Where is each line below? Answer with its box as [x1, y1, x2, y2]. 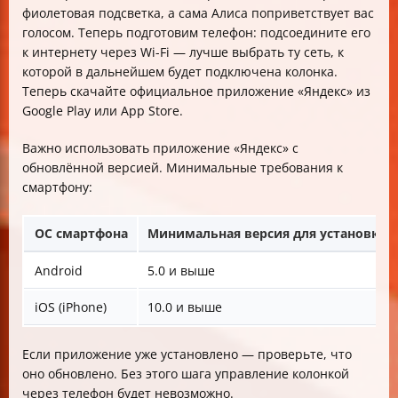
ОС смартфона [35, 225, 128, 242]
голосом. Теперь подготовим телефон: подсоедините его [22, 24, 370, 41]
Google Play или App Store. [22, 102, 183, 119]
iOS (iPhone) [35, 298, 107, 315]
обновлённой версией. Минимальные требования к [22, 159, 343, 176]
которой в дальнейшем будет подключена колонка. [22, 63, 338, 80]
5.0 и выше [147, 262, 215, 279]
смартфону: [22, 179, 92, 195]
